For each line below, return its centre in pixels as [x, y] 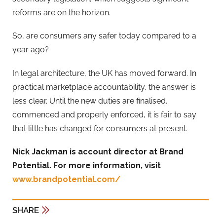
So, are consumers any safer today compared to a [104, 36]
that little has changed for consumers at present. [100, 128]
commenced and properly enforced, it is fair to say [104, 114]
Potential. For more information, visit [87, 165]
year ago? [31, 50]
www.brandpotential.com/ [66, 179]
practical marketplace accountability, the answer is [104, 87]
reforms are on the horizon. [61, 13]
